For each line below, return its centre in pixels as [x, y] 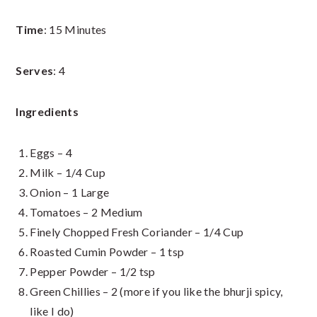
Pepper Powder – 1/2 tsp [93, 272]
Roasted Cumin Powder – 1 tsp [107, 252]
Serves [35, 71]
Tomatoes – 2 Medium [86, 212]
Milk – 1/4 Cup [68, 173]
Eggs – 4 [51, 153]
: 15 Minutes [75, 30]
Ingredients [47, 112]
